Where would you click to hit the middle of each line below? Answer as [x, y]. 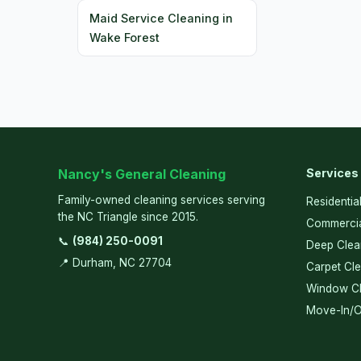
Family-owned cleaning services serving [162, 199]
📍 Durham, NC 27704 [115, 262]
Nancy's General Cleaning [142, 174]
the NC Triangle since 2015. [128, 216]
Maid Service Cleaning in [162, 18]
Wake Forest [125, 37]
